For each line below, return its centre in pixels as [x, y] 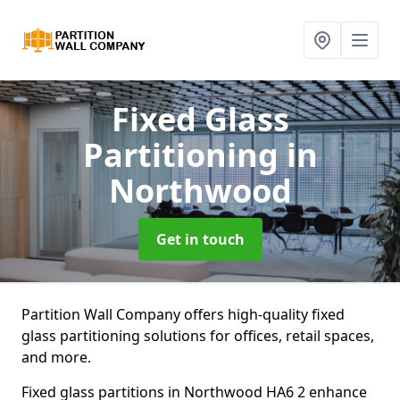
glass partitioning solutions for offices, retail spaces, [198, 336]
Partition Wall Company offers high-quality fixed [183, 314]
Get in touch [200, 239]
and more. [58, 357]
